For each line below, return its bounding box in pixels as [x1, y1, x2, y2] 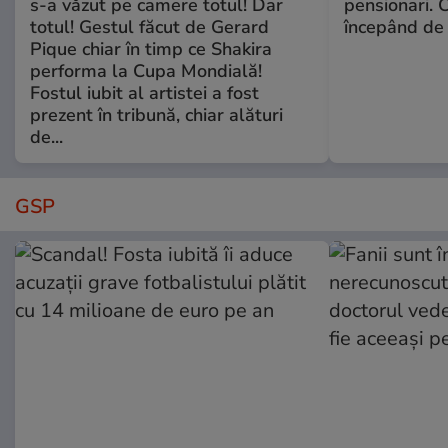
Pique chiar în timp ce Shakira [30, 37, 272, 62]
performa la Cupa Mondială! [30, 59, 262, 84]
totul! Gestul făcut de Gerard [30, 15, 269, 40]
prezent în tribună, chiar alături [30, 103, 283, 128]
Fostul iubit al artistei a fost [30, 81, 259, 106]
